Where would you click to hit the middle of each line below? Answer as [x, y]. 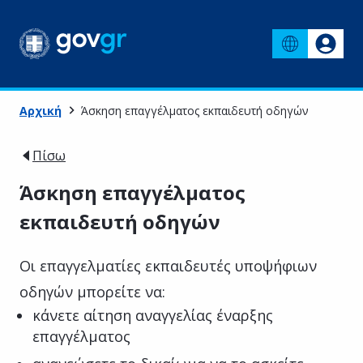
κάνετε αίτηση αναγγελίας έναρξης [153, 315]
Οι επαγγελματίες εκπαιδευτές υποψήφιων [168, 265]
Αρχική [41, 110]
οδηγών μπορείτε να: [92, 291]
